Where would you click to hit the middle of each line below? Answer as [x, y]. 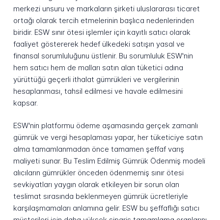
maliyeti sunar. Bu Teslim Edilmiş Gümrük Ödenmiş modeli [109, 161]
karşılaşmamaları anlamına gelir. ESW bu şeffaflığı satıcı [106, 208]
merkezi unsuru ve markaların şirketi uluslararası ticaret [106, 8]
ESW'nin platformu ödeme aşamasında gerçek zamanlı [105, 126]
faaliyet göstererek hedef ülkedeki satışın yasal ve [99, 44]
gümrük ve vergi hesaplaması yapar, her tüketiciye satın [108, 137]
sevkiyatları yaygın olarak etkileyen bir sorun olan [96, 185]
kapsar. [25, 103]
